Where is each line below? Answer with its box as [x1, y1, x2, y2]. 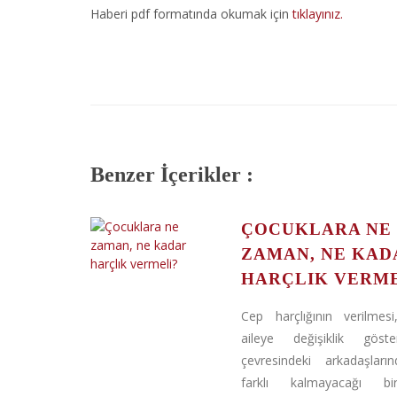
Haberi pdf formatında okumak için [90, 5, 292, 22]
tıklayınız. [292, 5, 343, 22]
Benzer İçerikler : [90, 163, 253, 186]
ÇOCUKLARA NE [241, 220, 392, 238]
